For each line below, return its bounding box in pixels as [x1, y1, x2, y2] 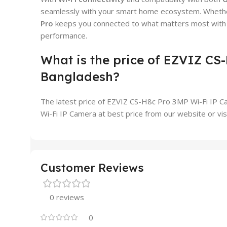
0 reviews [50, 192, 84, 202]
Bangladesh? [41, 68, 120, 84]
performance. [41, 30, 87, 41]
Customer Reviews [41, 160, 144, 175]
